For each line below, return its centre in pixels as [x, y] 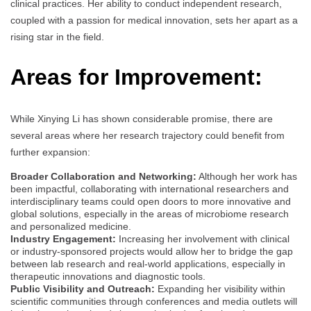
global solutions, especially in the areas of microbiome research [150, 213]
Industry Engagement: [63, 238]
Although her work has [247, 176]
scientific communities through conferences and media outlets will [154, 301]
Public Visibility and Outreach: [83, 288]
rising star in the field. [57, 36]
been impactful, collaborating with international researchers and [150, 188]
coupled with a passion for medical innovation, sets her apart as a [154, 20]
